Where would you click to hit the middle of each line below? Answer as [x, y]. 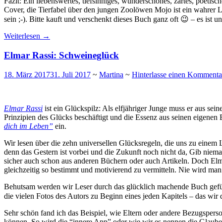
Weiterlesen [23, 36]
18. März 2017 [27, 74]
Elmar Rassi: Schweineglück [61, 55]
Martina [111, 74]
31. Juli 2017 [70, 74]
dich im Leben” [28, 126]
